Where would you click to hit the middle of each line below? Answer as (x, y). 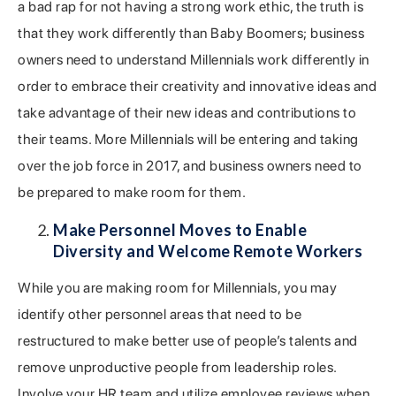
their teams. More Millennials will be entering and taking (188, 139)
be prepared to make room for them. (132, 192)
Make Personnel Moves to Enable (180, 229)
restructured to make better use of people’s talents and (188, 340)
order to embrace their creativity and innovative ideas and (197, 86)
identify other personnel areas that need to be (160, 314)
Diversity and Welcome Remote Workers (208, 251)
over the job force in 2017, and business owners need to (190, 165)
